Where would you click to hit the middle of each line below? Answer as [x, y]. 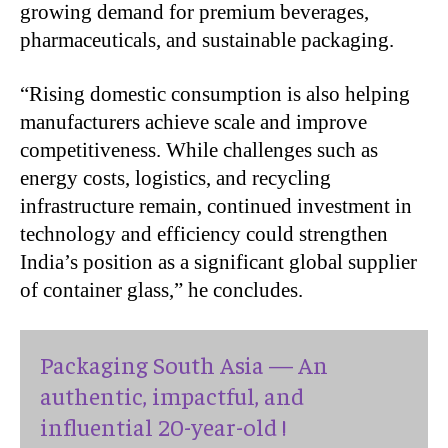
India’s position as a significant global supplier [218, 261]
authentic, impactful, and [172, 394]
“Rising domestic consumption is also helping [215, 93]
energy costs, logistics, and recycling [175, 177]
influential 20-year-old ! [163, 425]
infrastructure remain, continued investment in [216, 205]
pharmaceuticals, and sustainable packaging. [207, 39]
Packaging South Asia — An [184, 363]
